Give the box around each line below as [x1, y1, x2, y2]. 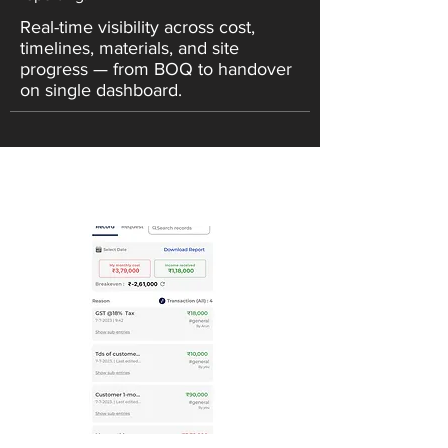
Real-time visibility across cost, [20, 17, 255, 37]
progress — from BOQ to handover [20, 59, 292, 79]
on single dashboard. [20, 80, 182, 100]
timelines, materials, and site [20, 38, 239, 58]
